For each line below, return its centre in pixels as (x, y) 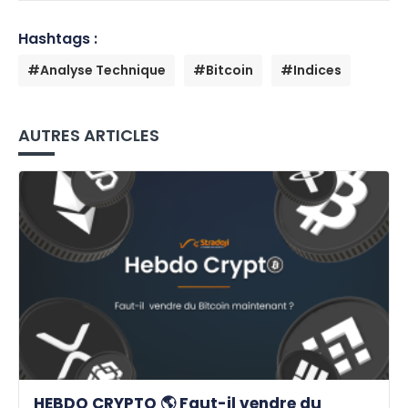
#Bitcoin (223, 71)
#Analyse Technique (97, 71)
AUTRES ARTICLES (89, 136)
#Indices (311, 71)
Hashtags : (58, 39)
